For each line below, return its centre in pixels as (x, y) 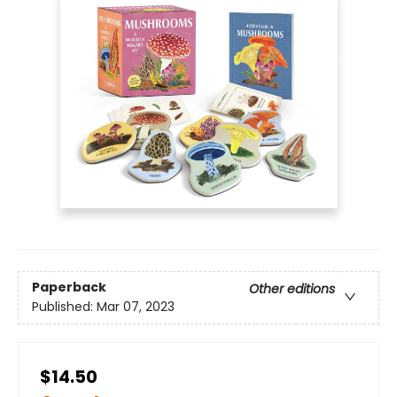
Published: (64, 306)
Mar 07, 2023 (136, 306)
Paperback (69, 287)
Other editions (292, 288)
